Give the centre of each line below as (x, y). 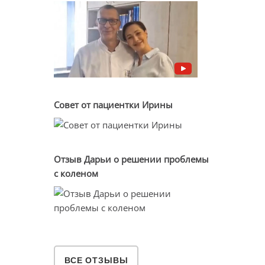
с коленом (76, 173)
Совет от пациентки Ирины (113, 104)
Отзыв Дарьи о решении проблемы (131, 159)
